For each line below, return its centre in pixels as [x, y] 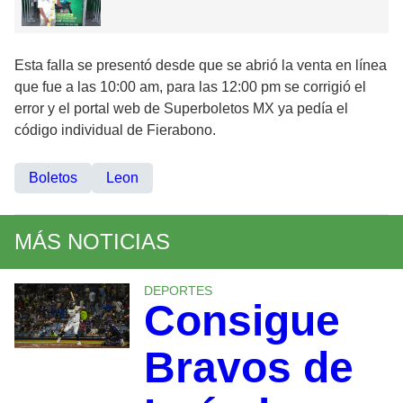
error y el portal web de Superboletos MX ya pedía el [181, 108]
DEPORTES [178, 290]
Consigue [242, 320]
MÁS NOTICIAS [92, 241]
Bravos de [248, 367]
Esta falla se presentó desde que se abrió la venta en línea [201, 65]
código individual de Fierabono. [115, 130]
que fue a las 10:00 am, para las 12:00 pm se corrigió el [190, 86]
